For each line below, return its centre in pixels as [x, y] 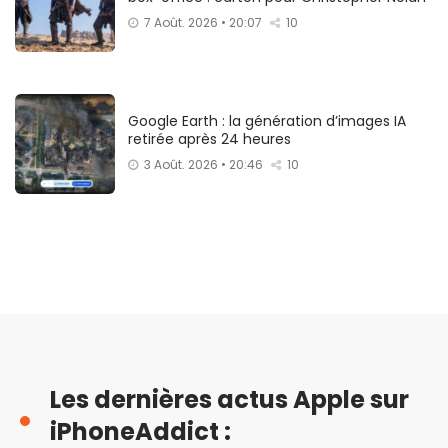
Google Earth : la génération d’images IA [267, 120]
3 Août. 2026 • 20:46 [203, 164]
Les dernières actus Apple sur [229, 399]
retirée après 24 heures [209, 138]
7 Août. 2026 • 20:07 [203, 22]
